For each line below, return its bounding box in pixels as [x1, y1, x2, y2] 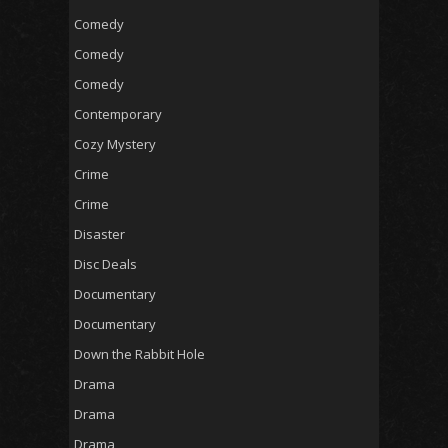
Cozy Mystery [74, 134, 156, 153]
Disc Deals [74, 254, 137, 273]
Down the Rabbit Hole [74, 344, 205, 363]
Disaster [74, 224, 125, 243]
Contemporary [74, 104, 162, 123]
